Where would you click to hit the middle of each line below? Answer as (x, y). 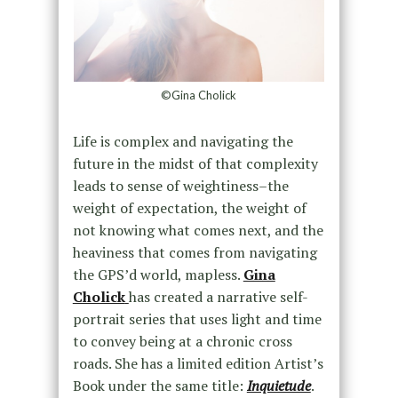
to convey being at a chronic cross (182, 341)
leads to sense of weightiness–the (180, 185)
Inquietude (279, 385)
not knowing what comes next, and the (198, 230)
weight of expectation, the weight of (189, 207)
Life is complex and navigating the (183, 141)
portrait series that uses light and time (197, 318)
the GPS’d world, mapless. (158, 274)
